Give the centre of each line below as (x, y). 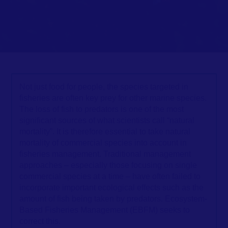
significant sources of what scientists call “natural (107, 120)
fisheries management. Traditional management (105, 154)
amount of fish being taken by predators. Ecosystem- (113, 199)
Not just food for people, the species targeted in (104, 87)
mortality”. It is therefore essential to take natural (105, 132)
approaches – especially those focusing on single (108, 165)
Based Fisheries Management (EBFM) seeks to (104, 210)
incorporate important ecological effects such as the (111, 188)
